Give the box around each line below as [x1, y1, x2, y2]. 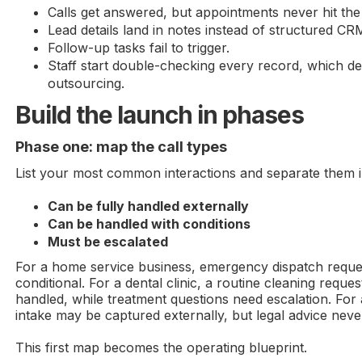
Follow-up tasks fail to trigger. [48, 39, 230, 56]
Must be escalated [48, 233, 169, 250]
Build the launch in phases [15, 99, 305, 129]
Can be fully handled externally [48, 197, 250, 214]
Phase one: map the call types [15, 137, 228, 155]
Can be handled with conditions [48, 215, 251, 232]
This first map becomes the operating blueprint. [15, 339, 308, 356]
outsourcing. [48, 74, 125, 91]
